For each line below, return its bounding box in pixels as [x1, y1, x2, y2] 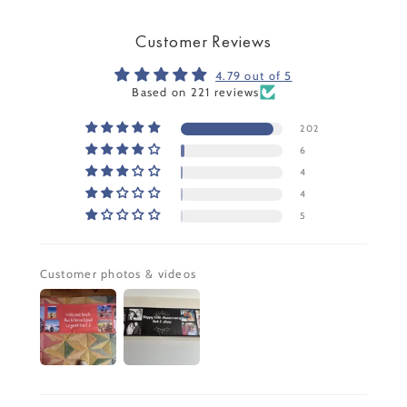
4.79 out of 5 [215, 69, 293, 84]
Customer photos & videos [39, 267, 197, 282]
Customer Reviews [134, 30, 273, 54]
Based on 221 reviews [132, 85, 260, 100]
